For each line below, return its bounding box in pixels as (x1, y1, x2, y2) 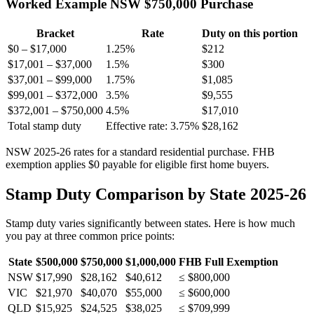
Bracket (36, 27, 74, 39)
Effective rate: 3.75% (106, 119, 199, 132)
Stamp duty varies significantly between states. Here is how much (6, 217, 295, 230)
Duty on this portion (202, 27, 298, 39)
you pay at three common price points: (6, 230, 175, 243)
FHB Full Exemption (179, 256, 278, 268)
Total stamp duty (8, 119, 81, 132)
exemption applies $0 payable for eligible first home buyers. (6, 158, 269, 170)
